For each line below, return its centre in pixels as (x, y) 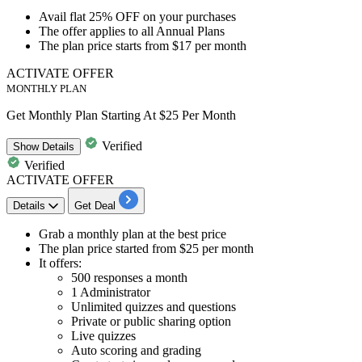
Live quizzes (103, 335)
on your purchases (188, 16)
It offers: (60, 263)
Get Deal (95, 205)
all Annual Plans (183, 31)
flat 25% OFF (105, 16)
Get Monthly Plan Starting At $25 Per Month (121, 115)
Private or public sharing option (151, 321)
